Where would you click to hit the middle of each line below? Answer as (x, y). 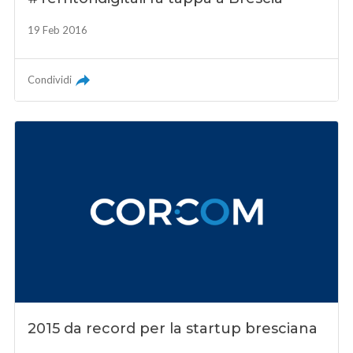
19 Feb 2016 (58, 30)
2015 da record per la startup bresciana (173, 329)
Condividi (50, 79)
